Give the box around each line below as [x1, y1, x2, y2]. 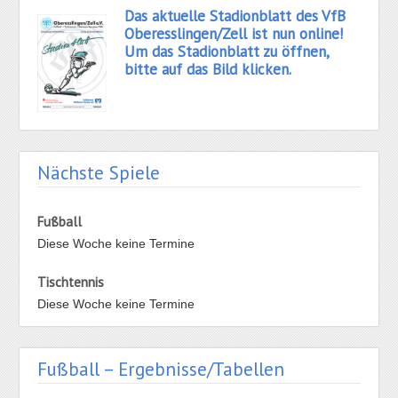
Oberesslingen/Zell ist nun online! [124, 24, 344, 44]
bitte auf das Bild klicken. [124, 60, 292, 80]
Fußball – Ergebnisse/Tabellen [37, 357, 285, 382]
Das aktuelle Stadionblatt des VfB [124, 6, 346, 27]
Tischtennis [37, 274, 105, 291]
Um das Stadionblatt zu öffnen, [124, 42, 330, 62]
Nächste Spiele [37, 161, 161, 186]
